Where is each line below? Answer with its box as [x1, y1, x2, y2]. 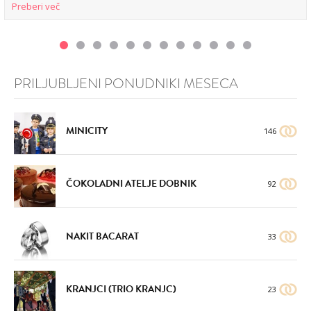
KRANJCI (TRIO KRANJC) [66, 281, 176, 296]
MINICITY [66, 123, 108, 138]
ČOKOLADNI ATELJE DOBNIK [66, 176, 196, 191]
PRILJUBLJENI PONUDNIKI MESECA [14, 73, 238, 94]
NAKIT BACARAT [66, 228, 139, 244]
